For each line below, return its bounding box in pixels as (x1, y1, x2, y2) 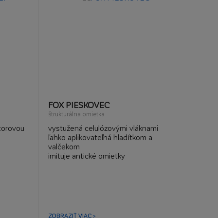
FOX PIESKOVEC (48, 100, 109, 109)
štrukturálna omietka (48, 110, 105, 117)
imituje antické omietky (48, 151, 125, 160)
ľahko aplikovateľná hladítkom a (48, 132, 152, 142)
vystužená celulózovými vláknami (48, 123, 158, 132)
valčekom (48, 142, 80, 151)
